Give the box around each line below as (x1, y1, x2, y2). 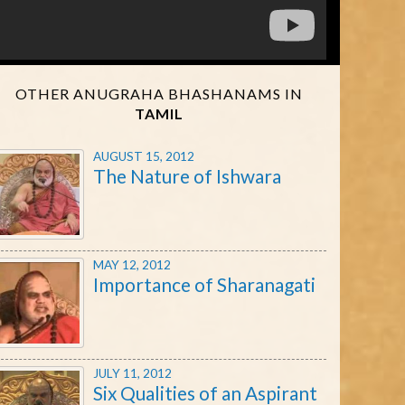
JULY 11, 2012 (93, 365, 172, 381)
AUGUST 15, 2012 (93, 148, 194, 164)
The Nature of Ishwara (93, 164, 281, 187)
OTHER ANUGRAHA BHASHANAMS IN (14, 85, 303, 103)
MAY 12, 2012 (93, 257, 171, 272)
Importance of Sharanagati (93, 272, 316, 296)
